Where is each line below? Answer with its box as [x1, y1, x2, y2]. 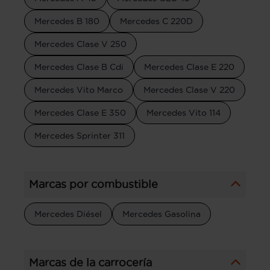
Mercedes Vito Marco [34, 84, 123, 95]
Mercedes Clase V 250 [34, 39, 127, 49]
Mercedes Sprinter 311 [34, 130, 125, 140]
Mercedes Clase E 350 [34, 107, 126, 118]
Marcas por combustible [29, 178, 158, 190]
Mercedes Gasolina [122, 209, 201, 219]
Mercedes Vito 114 [146, 107, 221, 118]
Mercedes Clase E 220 [144, 61, 234, 72]
